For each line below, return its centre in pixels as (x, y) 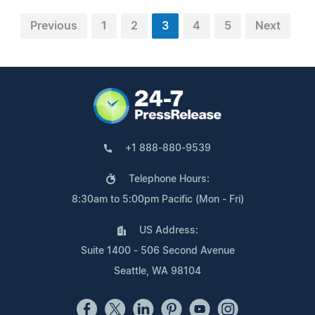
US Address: (168, 230)
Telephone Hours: (169, 179)
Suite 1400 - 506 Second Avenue (157, 251)
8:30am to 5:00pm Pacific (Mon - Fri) (157, 199)
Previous (54, 26)
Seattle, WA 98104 (157, 271)
